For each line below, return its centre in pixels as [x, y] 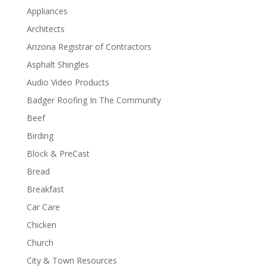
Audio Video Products [68, 82]
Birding [40, 136]
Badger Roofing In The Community [94, 100]
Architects [45, 29]
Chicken [41, 225]
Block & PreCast [58, 153]
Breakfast [45, 189]
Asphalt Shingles [58, 64]
